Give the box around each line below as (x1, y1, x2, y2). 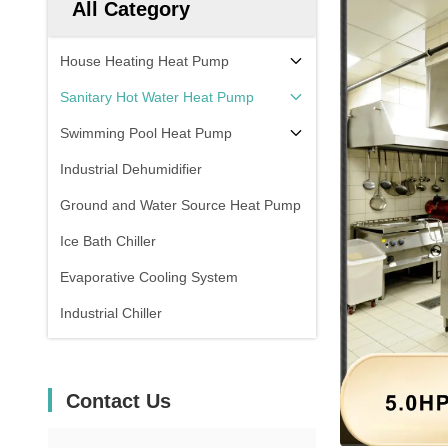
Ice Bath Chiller (60, 233, 156, 249)
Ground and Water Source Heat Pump (60, 197, 301, 213)
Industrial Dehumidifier (60, 161, 202, 177)
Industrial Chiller (60, 305, 162, 321)
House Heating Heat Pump (60, 53, 229, 69)
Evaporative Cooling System (60, 269, 238, 285)
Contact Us (66, 390, 171, 412)
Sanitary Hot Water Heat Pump (60, 89, 254, 105)
